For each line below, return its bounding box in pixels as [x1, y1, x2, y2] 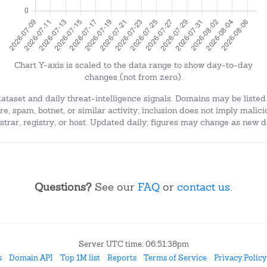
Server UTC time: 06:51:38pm [78, 239, 189, 249]
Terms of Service [143, 253, 207, 263]
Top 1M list [60, 253, 100, 263]
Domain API [8, 253, 53, 263]
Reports [107, 253, 136, 263]
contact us [177, 180, 230, 194]
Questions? [35, 180, 92, 194]
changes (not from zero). [84, 72, 183, 82]
